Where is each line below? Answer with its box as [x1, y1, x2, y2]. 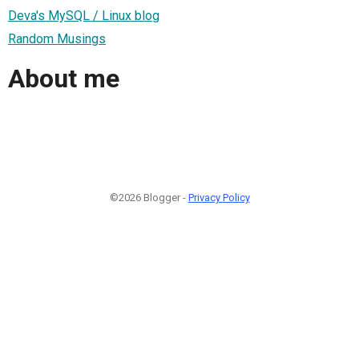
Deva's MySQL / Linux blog [8, 7, 159, 23]
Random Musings [8, 30, 106, 46]
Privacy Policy [188, 191, 250, 204]
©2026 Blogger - [109, 191, 188, 204]
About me [8, 63, 119, 95]
